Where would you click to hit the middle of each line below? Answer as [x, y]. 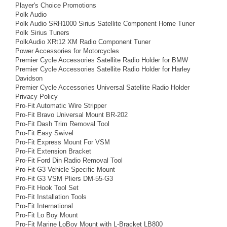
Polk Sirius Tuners [42, 33]
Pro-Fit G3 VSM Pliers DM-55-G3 [64, 179]
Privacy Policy [36, 97]
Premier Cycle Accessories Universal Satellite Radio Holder [102, 87]
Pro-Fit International [44, 206]
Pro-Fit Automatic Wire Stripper [61, 106]
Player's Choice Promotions [56, 5]
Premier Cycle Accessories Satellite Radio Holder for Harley [103, 69]
